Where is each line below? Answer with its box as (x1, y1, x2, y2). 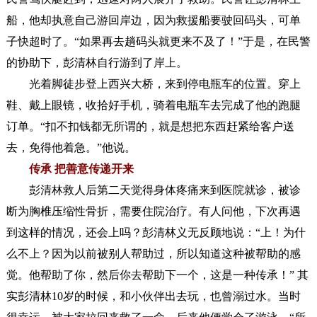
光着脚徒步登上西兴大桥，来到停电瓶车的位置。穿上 (6, 77, 301, 90)
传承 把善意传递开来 (28, 162, 134, 175)
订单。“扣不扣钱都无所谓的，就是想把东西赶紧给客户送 (6, 120, 294, 132)
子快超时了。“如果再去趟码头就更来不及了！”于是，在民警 (6, 35, 311, 47)
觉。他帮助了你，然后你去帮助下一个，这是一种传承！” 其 (6, 268, 309, 281)
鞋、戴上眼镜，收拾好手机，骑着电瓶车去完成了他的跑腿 (6, 98, 301, 111)
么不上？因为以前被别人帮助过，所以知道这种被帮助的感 (6, 247, 301, 260)
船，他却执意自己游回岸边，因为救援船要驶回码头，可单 (6, 13, 301, 26)
